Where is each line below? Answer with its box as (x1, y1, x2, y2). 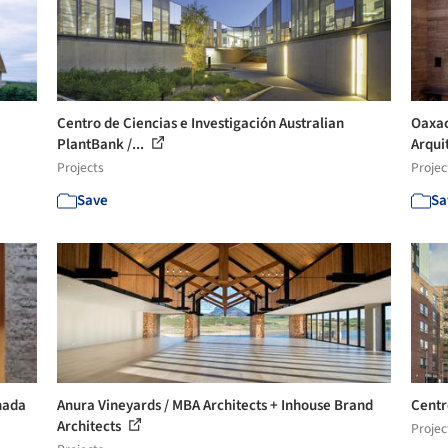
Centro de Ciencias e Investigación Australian (57, 113, 345, 134)
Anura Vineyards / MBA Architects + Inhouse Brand (57, 395, 374, 416)
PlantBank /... (57, 134, 148, 155)
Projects (57, 158, 105, 177)
